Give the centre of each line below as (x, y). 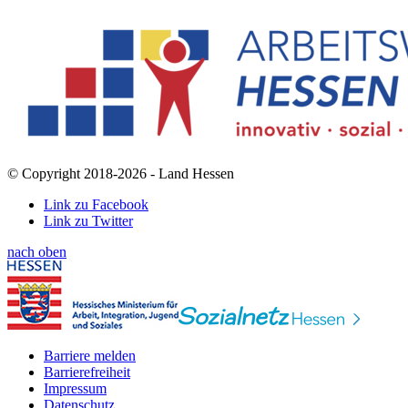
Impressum (75, 388)
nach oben (37, 251)
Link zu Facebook (96, 204)
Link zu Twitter (88, 220)
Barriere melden (90, 355)
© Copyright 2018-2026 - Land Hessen (121, 173)
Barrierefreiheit (87, 372)
